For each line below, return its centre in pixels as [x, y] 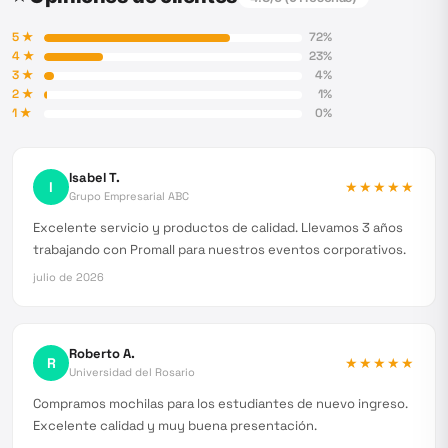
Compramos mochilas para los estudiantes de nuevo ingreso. [220, 403]
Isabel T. [94, 177]
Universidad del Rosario [132, 372]
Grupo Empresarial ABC [129, 196]
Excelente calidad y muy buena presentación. [175, 425]
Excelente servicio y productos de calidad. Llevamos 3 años [218, 227]
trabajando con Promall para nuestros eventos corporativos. [219, 249]
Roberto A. [102, 353]
